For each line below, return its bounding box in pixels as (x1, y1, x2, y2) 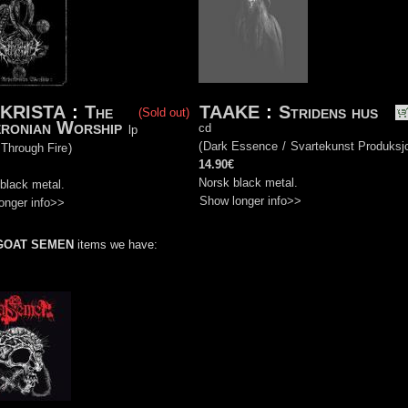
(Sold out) (138, 106, 189, 120)
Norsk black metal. (199, 176, 298, 190)
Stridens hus (279, 102, 378, 123)
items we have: (74, 238, 158, 252)
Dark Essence (203, 139, 278, 154)
